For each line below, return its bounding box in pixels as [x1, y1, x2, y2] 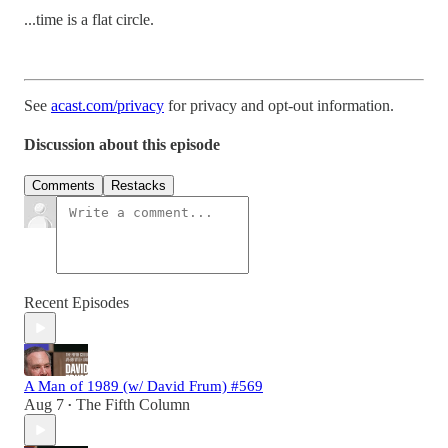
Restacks [111, 178, 166, 194]
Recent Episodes [24, 294, 129, 312]
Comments [32, 178, 95, 194]
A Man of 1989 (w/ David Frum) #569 [24, 378, 263, 395]
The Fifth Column [76, 396, 190, 414]
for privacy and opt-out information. [164, 96, 394, 114]
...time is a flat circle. [24, 10, 154, 28]
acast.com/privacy [51, 96, 164, 114]
